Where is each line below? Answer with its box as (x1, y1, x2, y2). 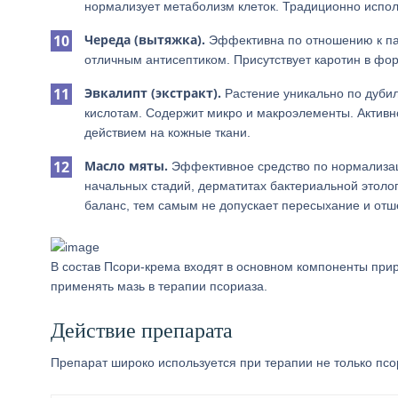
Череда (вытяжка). (84, 31, 205, 48)
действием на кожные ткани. (84, 125, 251, 139)
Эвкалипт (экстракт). (84, 84, 221, 101)
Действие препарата (51, 319, 233, 342)
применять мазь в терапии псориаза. (51, 279, 267, 293)
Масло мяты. (84, 157, 168, 174)
